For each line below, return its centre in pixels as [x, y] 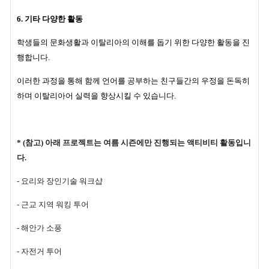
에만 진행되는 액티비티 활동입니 [194, 143]
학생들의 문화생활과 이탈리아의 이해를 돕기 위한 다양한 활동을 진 [133, 43]
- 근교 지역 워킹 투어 [53, 205]
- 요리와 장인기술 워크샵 [60, 181]
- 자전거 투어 [39, 252]
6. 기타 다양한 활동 [50, 19]
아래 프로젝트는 [73, 143]
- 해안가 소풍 [40, 228]
